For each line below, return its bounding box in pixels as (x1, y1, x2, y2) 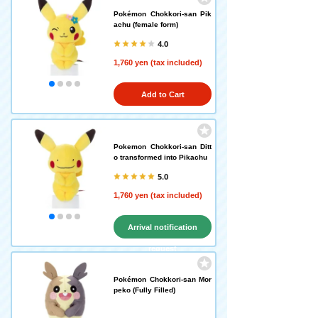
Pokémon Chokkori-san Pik (114, 10, 212, 18)
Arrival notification (128, 223, 197, 231)
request (148, 244, 177, 253)
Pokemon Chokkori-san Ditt (114, 143, 212, 150)
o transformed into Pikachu (114, 153, 207, 161)
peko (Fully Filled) (114, 286, 175, 294)
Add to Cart (141, 90, 185, 99)
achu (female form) (114, 21, 178, 28)
